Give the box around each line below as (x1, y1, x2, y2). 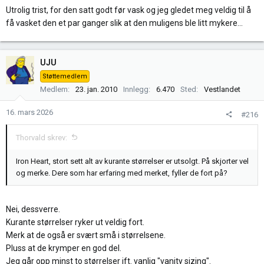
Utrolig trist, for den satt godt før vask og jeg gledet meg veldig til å (6, 5, 251, 15)
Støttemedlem (42, 72, 87, 80)
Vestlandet (204, 84, 240, 94)
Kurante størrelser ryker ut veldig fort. (6, 217, 144, 227)
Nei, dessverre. (6, 204, 60, 214)
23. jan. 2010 (75, 84, 117, 94)
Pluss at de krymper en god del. (6, 243, 121, 253)
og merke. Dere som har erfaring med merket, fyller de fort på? (16, 168, 227, 177)
